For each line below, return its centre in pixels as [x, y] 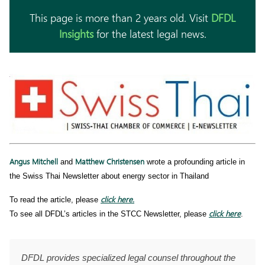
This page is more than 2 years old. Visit [120, 18]
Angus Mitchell [34, 161]
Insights [76, 34]
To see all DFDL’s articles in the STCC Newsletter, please [109, 214]
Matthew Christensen [110, 161]
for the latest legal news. [150, 34]
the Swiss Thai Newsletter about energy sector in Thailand [109, 176]
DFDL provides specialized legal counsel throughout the [128, 257]
